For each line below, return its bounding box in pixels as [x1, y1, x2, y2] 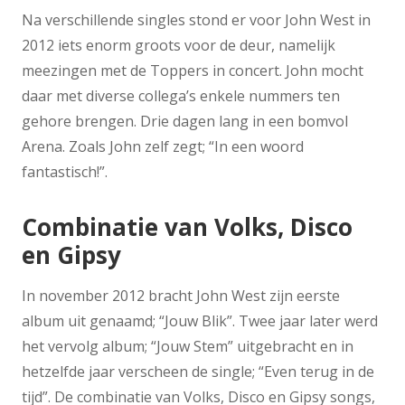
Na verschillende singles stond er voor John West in [22, 9, 371, 30]
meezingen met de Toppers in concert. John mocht [22, 60, 363, 80]
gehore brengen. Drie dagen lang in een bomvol [22, 110, 348, 131]
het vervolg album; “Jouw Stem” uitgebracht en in [22, 336, 353, 357]
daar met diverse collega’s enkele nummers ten [22, 85, 340, 106]
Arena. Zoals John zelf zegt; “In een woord [22, 136, 304, 156]
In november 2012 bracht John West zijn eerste [22, 286, 340, 306]
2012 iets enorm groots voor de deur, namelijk [22, 34, 335, 55]
